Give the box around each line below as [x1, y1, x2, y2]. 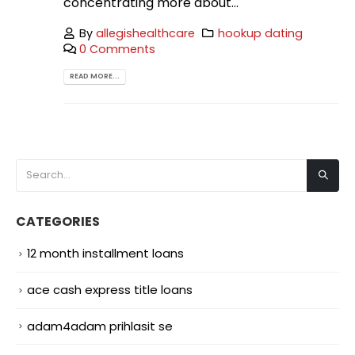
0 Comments [79, 40, 156, 57]
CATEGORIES [16, 212, 100, 231]
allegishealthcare [96, 25, 196, 41]
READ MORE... [70, 71, 120, 82]
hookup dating [217, 25, 303, 41]
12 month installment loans [27, 244, 184, 261]
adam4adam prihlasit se [27, 317, 173, 334]
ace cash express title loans [27, 281, 193, 298]
